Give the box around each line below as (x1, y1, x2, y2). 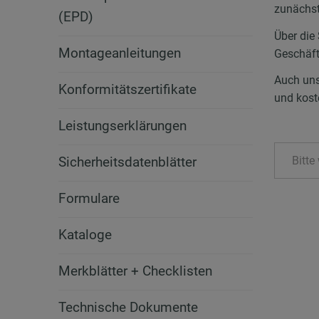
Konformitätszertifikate (58, 81, 197, 98)
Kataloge (58, 226, 113, 244)
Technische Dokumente (58, 299, 199, 316)
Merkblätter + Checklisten (58, 263, 213, 280)
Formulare (58, 190, 120, 207)
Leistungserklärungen (58, 117, 187, 135)
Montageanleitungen (58, 45, 182, 62)
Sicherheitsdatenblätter (58, 154, 197, 171)
